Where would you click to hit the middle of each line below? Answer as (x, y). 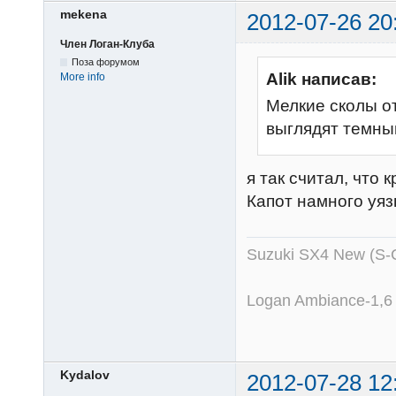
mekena (84, 15)
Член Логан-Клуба (107, 44)
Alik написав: (321, 79)
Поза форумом (106, 61)
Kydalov (85, 374)
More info (83, 76)
